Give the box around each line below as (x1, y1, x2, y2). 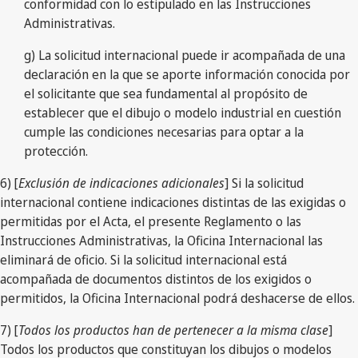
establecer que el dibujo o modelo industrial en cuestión (24, 103, 341, 121)
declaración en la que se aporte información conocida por (24, 65, 350, 83)
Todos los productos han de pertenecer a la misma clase (18, 320, 328, 339)
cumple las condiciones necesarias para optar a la (24, 122, 304, 141)
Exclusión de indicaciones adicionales (18, 173, 225, 192)
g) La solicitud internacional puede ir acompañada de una (24, 46, 345, 64)
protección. (24, 141, 88, 160)
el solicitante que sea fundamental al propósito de (24, 84, 308, 102)
